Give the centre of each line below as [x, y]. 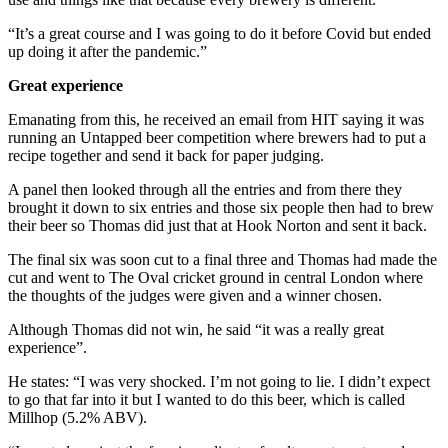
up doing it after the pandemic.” [107, 52]
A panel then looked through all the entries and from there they [205, 190]
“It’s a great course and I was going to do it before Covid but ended [219, 34]
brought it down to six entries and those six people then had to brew [221, 208]
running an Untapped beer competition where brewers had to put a [217, 138]
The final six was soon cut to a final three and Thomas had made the [222, 260]
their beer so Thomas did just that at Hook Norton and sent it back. [217, 226]
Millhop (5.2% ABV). [77, 418]
